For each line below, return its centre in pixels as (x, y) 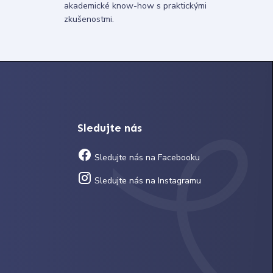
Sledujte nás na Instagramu (146, 181)
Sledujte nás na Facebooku (146, 158)
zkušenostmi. (89, 19)
